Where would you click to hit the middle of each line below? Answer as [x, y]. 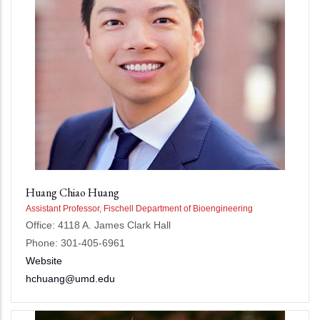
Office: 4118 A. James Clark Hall [98, 225]
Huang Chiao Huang [72, 192]
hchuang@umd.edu [70, 279]
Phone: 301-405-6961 [75, 243]
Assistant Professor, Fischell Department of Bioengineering [139, 209]
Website [44, 261]
